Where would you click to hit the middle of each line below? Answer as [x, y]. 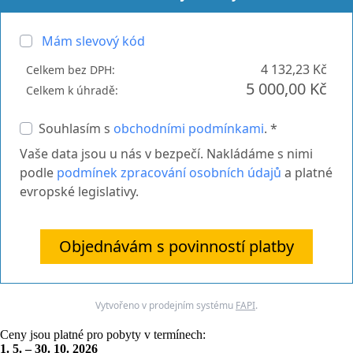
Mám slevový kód [93, 41]
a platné [307, 172]
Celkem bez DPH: [71, 69]
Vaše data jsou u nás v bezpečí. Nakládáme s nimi [166, 153]
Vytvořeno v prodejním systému [165, 305]
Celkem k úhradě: [72, 90]
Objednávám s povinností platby [176, 246]
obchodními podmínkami [189, 128]
